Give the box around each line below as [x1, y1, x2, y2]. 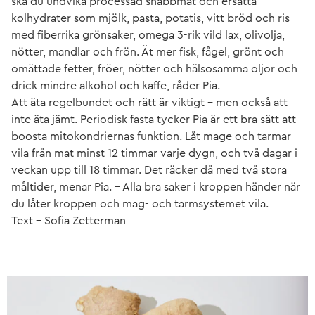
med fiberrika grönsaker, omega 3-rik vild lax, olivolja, [11, 29, 285, 41]
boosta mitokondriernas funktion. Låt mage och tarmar [11, 130, 291, 142]
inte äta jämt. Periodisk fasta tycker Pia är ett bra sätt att [11, 113, 296, 125]
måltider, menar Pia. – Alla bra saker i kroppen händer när [11, 181, 300, 193]
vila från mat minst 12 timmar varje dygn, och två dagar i [11, 147, 297, 159]
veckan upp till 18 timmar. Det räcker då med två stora [11, 164, 287, 176]
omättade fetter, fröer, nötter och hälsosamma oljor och [11, 63, 297, 75]
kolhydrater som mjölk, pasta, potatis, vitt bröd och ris [11, 12, 290, 24]
